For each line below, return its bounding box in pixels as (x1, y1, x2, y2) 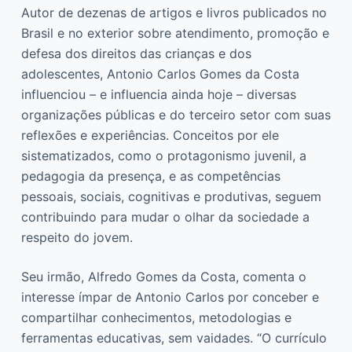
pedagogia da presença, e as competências (20, 167, 280, 184)
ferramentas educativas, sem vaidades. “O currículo (20, 329, 327, 346)
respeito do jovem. (20, 229, 133, 245)
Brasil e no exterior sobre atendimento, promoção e (20, 24, 329, 41)
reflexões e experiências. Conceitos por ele (20, 126, 279, 143)
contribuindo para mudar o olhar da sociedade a (20, 208, 310, 225)
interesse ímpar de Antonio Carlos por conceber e (20, 288, 319, 305)
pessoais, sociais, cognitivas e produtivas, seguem (20, 188, 321, 204)
